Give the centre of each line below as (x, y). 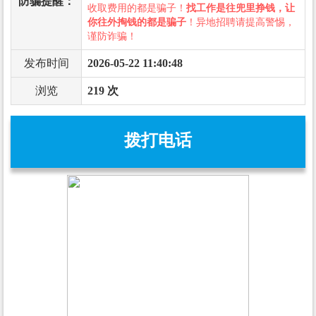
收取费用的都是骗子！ (137, 8)
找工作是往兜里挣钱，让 (241, 8)
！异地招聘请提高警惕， (241, 22)
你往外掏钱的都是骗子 (137, 22)
